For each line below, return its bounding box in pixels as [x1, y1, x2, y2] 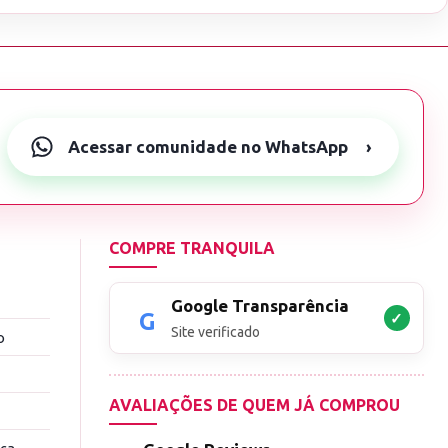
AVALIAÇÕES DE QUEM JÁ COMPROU [109, 396, 401, 415]
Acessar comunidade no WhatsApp [68, 137, 348, 157]
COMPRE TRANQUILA [109, 239, 276, 258]
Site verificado [171, 324, 261, 341]
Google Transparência [171, 296, 350, 316]
